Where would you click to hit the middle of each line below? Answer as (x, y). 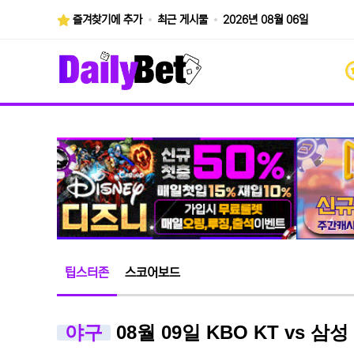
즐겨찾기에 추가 (108, 20)
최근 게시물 (183, 20)
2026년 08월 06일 (266, 20)
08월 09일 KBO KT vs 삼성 (230, 333)
